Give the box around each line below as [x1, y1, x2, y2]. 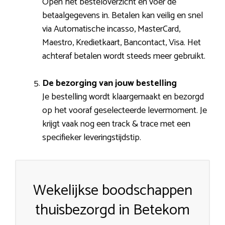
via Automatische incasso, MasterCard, [42, 21, 180, 37]
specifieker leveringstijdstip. [42, 130, 141, 145]
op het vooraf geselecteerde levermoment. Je [42, 102, 207, 118]
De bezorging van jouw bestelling [42, 75, 177, 91]
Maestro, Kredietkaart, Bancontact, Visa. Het [42, 35, 201, 50]
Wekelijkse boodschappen [33, 178, 192, 203]
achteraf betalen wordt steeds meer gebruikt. [42, 48, 205, 64]
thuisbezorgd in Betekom [35, 197, 190, 222]
